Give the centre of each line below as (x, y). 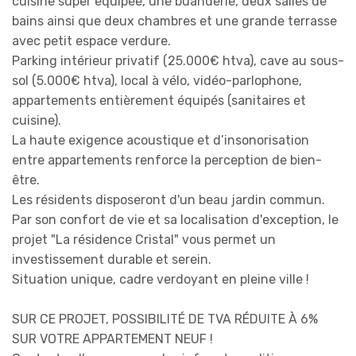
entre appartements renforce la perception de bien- (167, 160)
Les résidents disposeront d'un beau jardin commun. (168, 199)
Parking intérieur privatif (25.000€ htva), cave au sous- (178, 60)
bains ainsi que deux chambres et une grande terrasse (174, 21)
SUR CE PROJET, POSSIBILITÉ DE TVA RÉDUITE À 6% (165, 319)
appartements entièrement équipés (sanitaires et (159, 100)
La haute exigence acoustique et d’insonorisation (161, 140)
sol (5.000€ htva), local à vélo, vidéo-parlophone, (157, 80)
